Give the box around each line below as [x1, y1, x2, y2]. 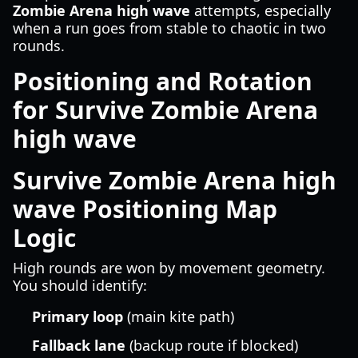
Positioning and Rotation [13, 65, 312, 97]
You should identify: [13, 276, 147, 295]
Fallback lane [32, 336, 125, 355]
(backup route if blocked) [125, 336, 298, 355]
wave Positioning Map [13, 193, 277, 225]
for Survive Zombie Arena [13, 93, 318, 126]
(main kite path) [123, 307, 234, 326]
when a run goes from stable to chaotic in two [13, 18, 326, 38]
